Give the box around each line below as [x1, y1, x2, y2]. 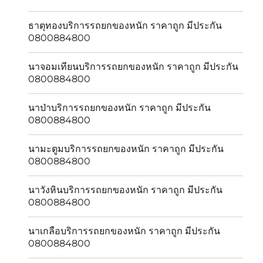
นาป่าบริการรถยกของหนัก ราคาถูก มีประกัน [28, 102, 211, 114]
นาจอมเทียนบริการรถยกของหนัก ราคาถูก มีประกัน [28, 61, 239, 73]
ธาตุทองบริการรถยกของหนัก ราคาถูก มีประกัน [28, 20, 222, 32]
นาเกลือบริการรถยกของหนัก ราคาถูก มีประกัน [28, 225, 221, 237]
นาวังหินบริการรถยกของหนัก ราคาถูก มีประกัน [28, 184, 223, 196]
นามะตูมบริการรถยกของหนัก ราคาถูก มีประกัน [28, 143, 224, 155]
